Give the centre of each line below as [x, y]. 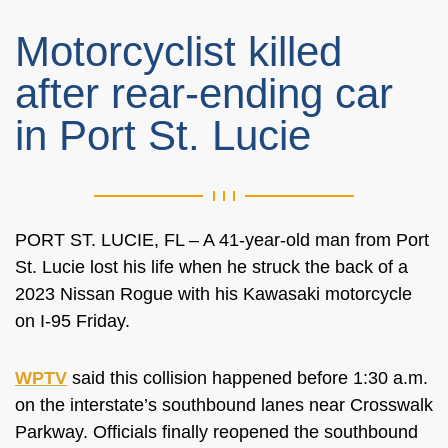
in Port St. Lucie [169, 135]
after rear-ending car [204, 93]
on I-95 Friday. [75, 321]
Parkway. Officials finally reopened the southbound [216, 432]
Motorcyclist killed [178, 51]
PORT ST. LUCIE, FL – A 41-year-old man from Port [222, 240]
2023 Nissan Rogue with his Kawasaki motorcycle [213, 294]
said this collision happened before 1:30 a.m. [247, 378]
